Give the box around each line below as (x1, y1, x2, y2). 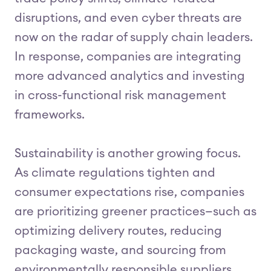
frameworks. (15, 109, 85, 121)
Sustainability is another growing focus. (15, 148, 241, 160)
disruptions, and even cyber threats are (15, 12, 242, 24)
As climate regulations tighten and (15, 167, 215, 179)
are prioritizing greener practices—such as (15, 206, 256, 218)
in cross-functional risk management (15, 90, 226, 102)
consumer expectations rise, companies (15, 186, 244, 198)
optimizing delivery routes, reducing (15, 225, 222, 237)
